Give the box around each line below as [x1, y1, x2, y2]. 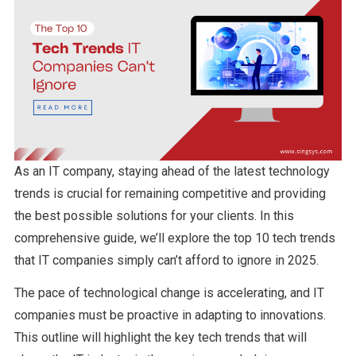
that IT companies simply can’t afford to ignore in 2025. [14, 253, 319, 269]
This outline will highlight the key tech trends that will [14, 330, 307, 346]
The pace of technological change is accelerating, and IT [14, 285, 324, 301]
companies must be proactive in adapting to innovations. [14, 308, 326, 323]
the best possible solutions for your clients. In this [14, 208, 294, 224]
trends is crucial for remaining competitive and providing [14, 186, 326, 202]
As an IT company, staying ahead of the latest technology [14, 164, 330, 180]
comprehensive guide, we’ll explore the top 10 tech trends [14, 230, 335, 246]
